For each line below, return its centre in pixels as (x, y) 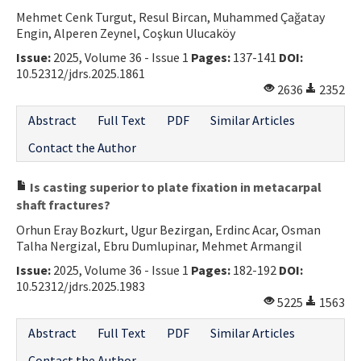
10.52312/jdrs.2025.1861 (81, 73)
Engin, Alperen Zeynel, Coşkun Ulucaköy (126, 33)
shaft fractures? (63, 204)
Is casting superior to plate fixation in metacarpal (174, 187)
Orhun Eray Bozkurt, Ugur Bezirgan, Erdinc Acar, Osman (168, 229)
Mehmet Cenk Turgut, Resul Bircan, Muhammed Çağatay (170, 17)
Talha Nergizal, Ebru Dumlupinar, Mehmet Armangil (159, 245)
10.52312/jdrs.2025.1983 (81, 286)
